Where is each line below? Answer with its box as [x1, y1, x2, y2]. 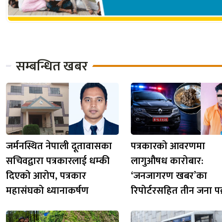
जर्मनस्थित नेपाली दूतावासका [6, 137, 112, 155]
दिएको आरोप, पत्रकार [6, 167, 86, 184]
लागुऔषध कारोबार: [131, 152, 203, 169]
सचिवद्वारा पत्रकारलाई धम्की [6, 152, 110, 169]
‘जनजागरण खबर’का [131, 167, 207, 184]
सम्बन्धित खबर [16, 55, 88, 77]
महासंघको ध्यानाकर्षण [6, 182, 89, 199]
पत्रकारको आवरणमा [131, 137, 205, 155]
